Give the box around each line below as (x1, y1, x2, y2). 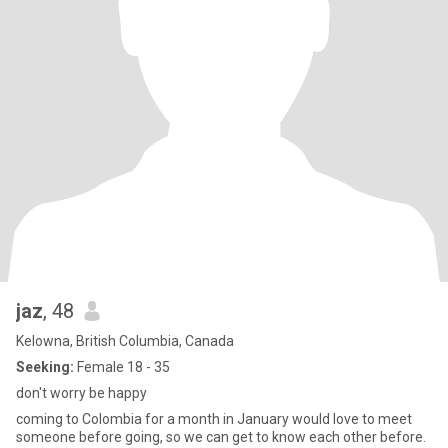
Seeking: (16, 359, 74, 375)
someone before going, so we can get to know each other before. (16, 429, 426, 445)
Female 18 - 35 (74, 359, 170, 375)
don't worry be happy (16, 385, 147, 401)
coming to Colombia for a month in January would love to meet (16, 411, 412, 427)
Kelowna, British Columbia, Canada (16, 333, 234, 349)
